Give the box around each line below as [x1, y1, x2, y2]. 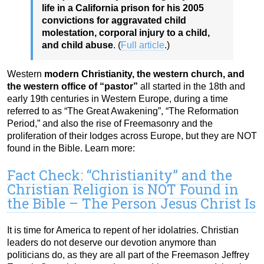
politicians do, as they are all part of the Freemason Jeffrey [7, 250, 249, 260]
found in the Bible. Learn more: [7, 143, 135, 154]
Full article [121, 40, 164, 51]
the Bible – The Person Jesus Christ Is [7, 194, 256, 213]
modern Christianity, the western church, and [44, 69, 245, 80]
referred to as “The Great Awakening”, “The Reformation [7, 106, 239, 117]
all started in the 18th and [138, 81, 245, 92]
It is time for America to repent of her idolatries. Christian [7, 225, 239, 236]
